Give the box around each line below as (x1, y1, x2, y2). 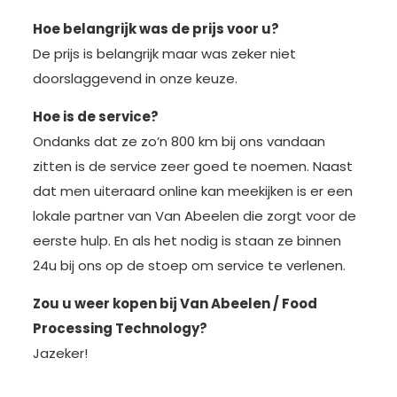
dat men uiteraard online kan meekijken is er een (32, 182, 353, 201)
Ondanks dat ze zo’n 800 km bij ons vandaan (32, 132, 325, 152)
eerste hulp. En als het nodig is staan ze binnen (32, 231, 341, 251)
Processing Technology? (32, 319, 207, 339)
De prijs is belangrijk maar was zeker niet (32, 44, 296, 64)
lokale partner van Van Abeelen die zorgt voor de (32, 206, 356, 226)
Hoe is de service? (32, 107, 159, 127)
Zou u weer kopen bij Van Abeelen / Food (32, 294, 317, 314)
